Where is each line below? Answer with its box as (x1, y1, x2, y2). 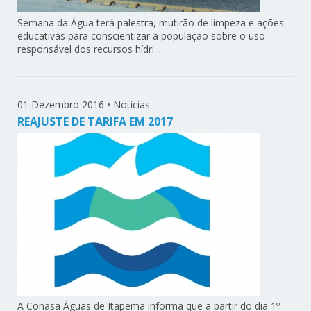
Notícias (113, 97, 151, 111)
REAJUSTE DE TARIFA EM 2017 (17, 113, 174, 129)
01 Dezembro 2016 (17, 97, 105, 111)
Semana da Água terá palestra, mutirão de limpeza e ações (17, 15, 285, 29)
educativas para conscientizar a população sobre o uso (17, 28, 266, 42)
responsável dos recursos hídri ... (17, 42, 164, 56)
